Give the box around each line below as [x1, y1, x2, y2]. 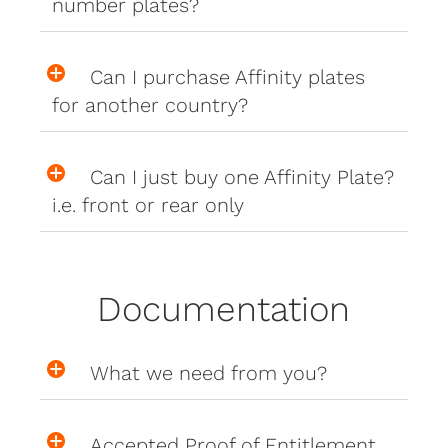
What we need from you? [90, 360, 328, 385]
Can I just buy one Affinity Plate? [90, 164, 395, 189]
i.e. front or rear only [52, 192, 245, 217]
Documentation [97, 287, 351, 330]
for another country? [52, 92, 249, 117]
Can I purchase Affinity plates [90, 64, 366, 89]
